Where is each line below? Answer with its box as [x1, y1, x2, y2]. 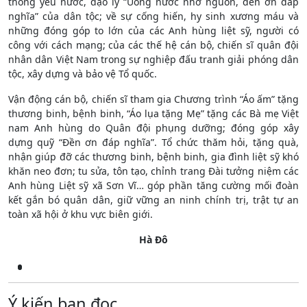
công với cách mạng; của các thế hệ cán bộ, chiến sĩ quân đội [8, 38, 299, 51]
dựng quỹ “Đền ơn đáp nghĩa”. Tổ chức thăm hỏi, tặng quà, [8, 135, 299, 149]
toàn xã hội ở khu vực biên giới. [8, 207, 153, 221]
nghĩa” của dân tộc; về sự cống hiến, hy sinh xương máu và [8, 9, 299, 23]
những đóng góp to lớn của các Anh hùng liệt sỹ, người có [8, 23, 299, 37]
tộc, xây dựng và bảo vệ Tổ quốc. [8, 66, 157, 80]
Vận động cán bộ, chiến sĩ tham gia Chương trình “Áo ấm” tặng [8, 92, 299, 106]
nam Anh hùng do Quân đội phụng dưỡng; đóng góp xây [8, 121, 299, 134]
